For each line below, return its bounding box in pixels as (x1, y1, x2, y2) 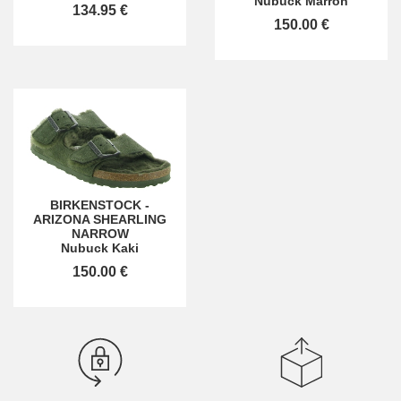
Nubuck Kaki (61, 241, 139, 256)
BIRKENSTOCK (50, 198, 141, 213)
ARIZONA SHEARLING (33, 212, 166, 227)
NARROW (71, 226, 129, 242)
